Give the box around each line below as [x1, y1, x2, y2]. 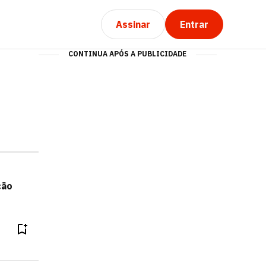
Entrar [180, 18, 208, 30]
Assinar [116, 18, 150, 30]
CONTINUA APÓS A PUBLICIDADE [68, 49, 187, 58]
